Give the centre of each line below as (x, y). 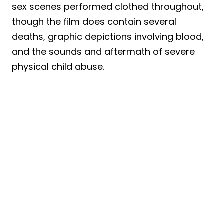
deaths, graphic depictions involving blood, (108, 36)
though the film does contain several (94, 21)
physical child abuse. (58, 66)
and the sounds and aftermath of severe (103, 51)
